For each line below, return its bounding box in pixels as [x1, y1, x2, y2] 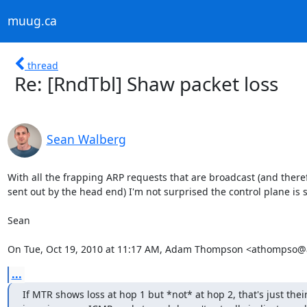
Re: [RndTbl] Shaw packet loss [14, 70, 278, 97]
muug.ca [7, 12, 57, 29]
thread [27, 58, 58, 72]
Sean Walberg [46, 130, 126, 147]
